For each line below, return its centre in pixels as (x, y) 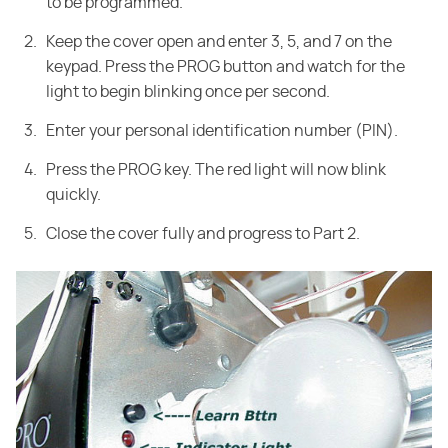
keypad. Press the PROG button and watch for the (225, 67)
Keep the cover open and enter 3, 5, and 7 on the (219, 42)
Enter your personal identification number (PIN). (222, 131)
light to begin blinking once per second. (188, 92)
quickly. (73, 195)
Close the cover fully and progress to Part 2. (203, 234)
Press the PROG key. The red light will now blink (216, 170)
